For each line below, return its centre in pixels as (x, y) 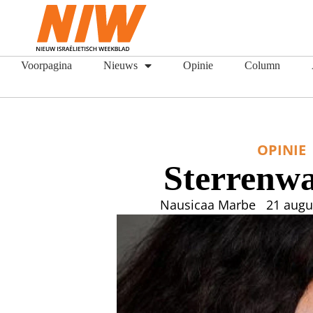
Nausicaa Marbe (208, 205)
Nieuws (121, 65)
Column (262, 65)
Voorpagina (46, 65)
